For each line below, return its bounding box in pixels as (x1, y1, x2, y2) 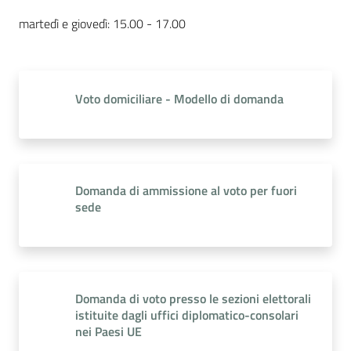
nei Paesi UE (75, 322, 142, 341)
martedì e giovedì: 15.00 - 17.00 (19, 14, 186, 33)
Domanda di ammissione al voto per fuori (75, 181, 297, 200)
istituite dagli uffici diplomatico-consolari (75, 306, 299, 324)
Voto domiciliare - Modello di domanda (75, 89, 284, 108)
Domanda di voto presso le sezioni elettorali (75, 289, 311, 308)
